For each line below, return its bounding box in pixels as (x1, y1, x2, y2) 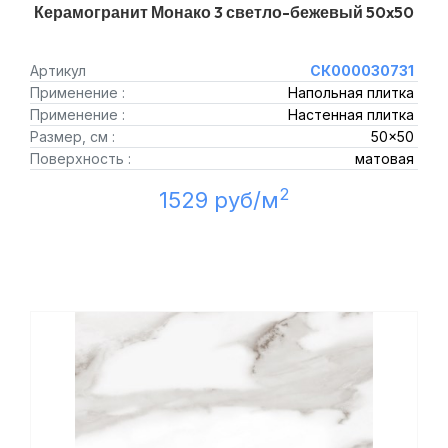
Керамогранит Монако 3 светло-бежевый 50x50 (34, 2, 414, 22)
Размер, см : (30, 128, 115, 145)
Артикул (30, 62, 86, 79)
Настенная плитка (287, 106, 414, 123)
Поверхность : (30, 150, 131, 167)
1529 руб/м (158, 187, 279, 213)
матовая (354, 150, 414, 167)
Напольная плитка (287, 84, 414, 101)
